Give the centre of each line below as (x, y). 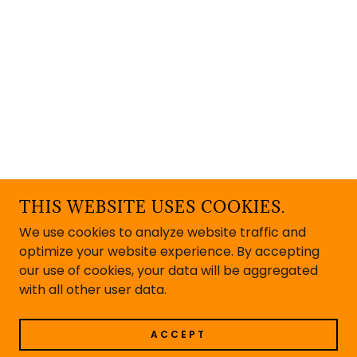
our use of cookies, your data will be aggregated (169, 271)
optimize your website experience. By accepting (169, 251)
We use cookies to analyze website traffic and (163, 232)
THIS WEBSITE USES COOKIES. (152, 207)
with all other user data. (93, 290)
